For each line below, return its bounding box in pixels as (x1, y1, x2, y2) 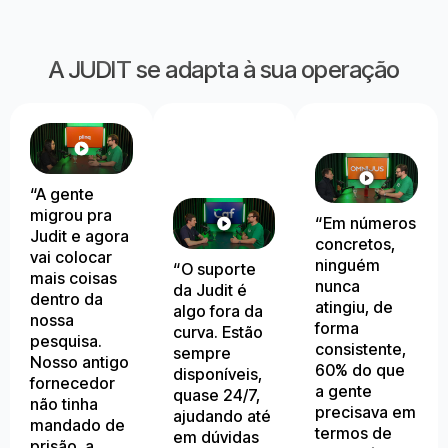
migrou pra (30, 205, 112, 226)
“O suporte (172, 258, 256, 279)
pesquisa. (30, 331, 102, 352)
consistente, (315, 339, 407, 360)
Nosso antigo (30, 352, 129, 373)
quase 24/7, (172, 384, 260, 405)
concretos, (315, 234, 396, 255)
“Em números (315, 213, 417, 234)
